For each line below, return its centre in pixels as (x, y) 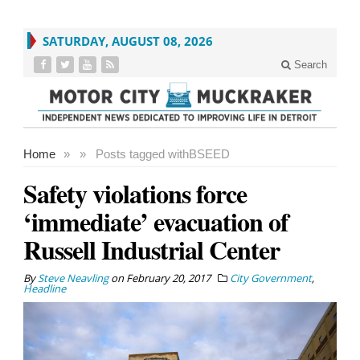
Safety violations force (135, 193)
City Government (271, 278)
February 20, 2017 (168, 278)
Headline (45, 288)
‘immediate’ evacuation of (156, 221)
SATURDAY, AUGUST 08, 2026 (128, 41)
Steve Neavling (73, 278)
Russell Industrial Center (151, 249)
